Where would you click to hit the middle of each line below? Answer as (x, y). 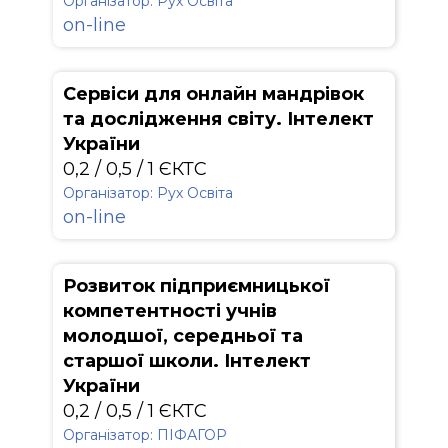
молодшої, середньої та (183, 336)
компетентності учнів (170, 311)
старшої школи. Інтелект (187, 361)
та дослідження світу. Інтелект (218, 119)
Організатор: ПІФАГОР (145, 435)
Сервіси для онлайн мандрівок (213, 94)
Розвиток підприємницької (196, 286)
